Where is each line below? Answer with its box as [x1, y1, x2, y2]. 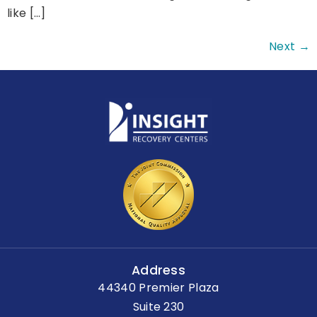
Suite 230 [132, 299, 185, 316]
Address [131, 262, 186, 279]
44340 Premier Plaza [98, 279, 219, 296]
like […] [7, 4, 46, 21]
